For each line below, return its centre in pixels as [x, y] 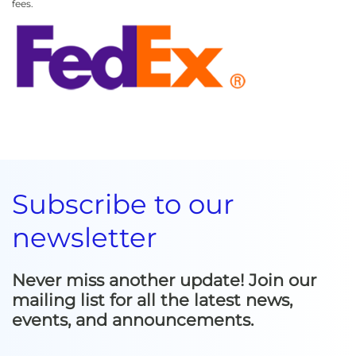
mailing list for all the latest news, [152, 300]
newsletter [85, 237]
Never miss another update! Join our [164, 280]
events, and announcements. [133, 319]
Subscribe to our [123, 204]
